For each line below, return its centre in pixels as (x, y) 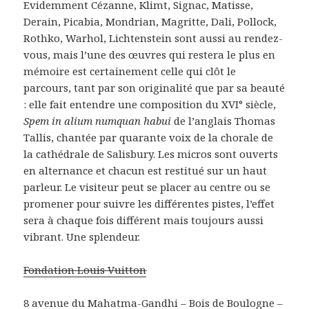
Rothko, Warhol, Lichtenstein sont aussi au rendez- (153, 38)
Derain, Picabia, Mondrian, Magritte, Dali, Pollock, (150, 21)
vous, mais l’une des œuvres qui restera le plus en (150, 54)
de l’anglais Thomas (223, 120)
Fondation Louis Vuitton (85, 269)
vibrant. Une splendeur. (82, 236)
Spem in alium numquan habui (98, 120)
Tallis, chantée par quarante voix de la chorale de (149, 137)
